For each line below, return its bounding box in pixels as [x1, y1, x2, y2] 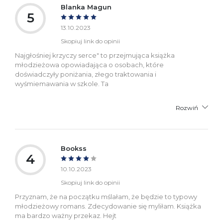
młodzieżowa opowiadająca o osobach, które [15, 60, 164, 69]
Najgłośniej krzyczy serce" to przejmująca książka [15, 51, 175, 59]
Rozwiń [176, 104, 198, 111]
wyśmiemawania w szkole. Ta [15, 79, 109, 88]
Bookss [61, 144, 87, 152]
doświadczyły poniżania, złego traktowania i [15, 70, 156, 78]
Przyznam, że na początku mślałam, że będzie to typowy [15, 192, 197, 201]
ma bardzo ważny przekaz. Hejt [15, 211, 116, 220]
